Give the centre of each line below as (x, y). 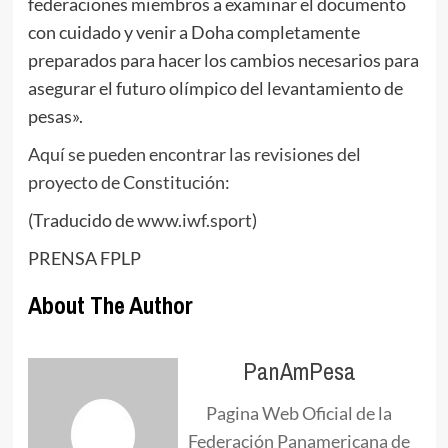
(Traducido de (82, 219)
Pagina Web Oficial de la (299, 412)
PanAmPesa (299, 370)
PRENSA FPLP (84, 257)
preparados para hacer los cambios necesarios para (223, 59)
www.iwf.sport (194, 219)
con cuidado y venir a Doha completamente (193, 31)
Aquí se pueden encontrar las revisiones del (194, 153)
